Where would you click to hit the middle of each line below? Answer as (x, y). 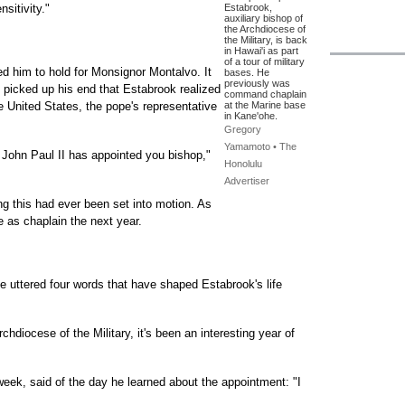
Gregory (243, 129)
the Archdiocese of (265, 29)
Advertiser (247, 181)
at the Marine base (265, 105)
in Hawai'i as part (261, 51)
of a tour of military (264, 61)
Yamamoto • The (260, 146)
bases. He (247, 72)
